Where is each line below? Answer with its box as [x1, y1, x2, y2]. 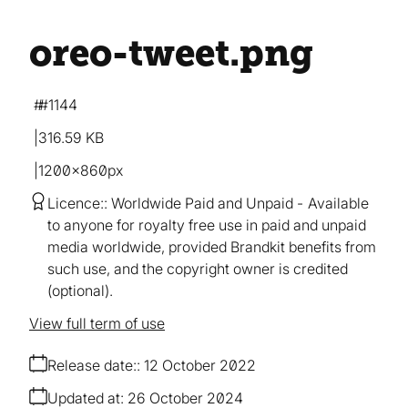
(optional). [47, 280, 113, 300]
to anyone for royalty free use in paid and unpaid [47, 215, 366, 234]
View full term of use [29, 313, 165, 332]
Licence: [47, 193, 104, 212]
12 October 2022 [144, 355, 256, 374]
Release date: [47, 355, 137, 374]
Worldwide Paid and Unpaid [111, 193, 293, 212]
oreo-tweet [29, 31, 229, 75]
